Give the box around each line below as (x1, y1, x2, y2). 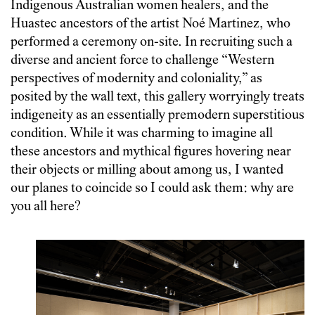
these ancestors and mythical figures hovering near (11, 144, 291, 160)
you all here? (11, 199, 81, 214)
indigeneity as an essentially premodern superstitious (11, 108, 304, 123)
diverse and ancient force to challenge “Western (11, 53, 274, 68)
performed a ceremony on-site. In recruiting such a (11, 34, 292, 50)
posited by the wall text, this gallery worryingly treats (11, 89, 304, 105)
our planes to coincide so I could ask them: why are (11, 181, 294, 196)
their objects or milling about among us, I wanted (11, 162, 283, 178)
